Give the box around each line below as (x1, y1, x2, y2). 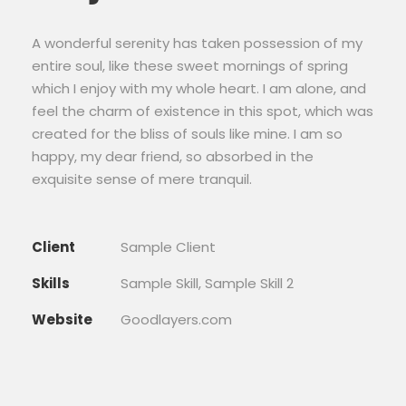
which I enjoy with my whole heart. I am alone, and (32, 78, 366, 98)
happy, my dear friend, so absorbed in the (32, 146, 314, 166)
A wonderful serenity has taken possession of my (32, 33, 362, 53)
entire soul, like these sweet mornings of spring (32, 55, 348, 75)
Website (32, 309, 92, 329)
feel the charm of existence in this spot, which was (32, 101, 373, 121)
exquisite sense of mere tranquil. (32, 169, 252, 188)
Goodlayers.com (121, 309, 232, 329)
